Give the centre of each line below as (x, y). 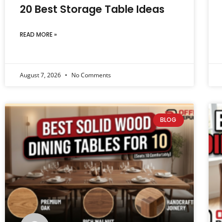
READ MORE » (38, 35)
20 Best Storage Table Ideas (92, 9)
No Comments (90, 75)
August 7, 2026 (41, 75)
